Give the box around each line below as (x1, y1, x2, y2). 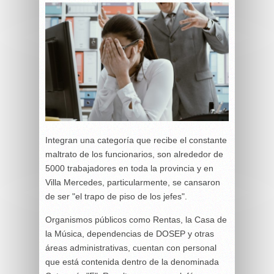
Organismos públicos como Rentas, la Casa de (45, 214, 227, 224)
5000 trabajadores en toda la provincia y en (45, 163, 213, 173)
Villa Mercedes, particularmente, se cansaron (45, 177, 220, 187)
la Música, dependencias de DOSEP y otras (45, 228, 214, 239)
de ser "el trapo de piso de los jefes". (45, 191, 187, 201)
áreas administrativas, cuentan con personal (45, 242, 217, 253)
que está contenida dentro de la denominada (45, 256, 219, 267)
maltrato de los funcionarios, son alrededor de (45, 149, 223, 159)
